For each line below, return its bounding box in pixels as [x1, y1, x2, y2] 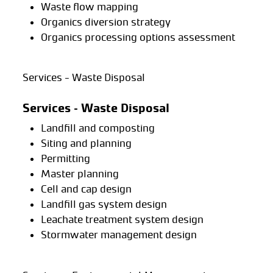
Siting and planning [40, 137, 132, 150]
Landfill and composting [40, 122, 155, 135]
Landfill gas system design [40, 198, 167, 211]
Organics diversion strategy [40, 15, 171, 28]
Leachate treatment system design [40, 213, 204, 226]
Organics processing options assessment [40, 30, 235, 43]
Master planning [40, 168, 119, 180]
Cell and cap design [40, 183, 132, 196]
